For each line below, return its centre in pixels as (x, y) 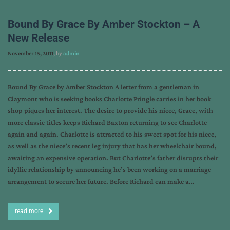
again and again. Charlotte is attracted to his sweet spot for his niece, (112, 134)
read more (29, 211)
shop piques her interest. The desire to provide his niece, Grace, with (110, 110)
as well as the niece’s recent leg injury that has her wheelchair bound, (112, 146)
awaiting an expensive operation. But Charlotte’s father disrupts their (113, 158)
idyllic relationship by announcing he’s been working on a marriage (109, 169)
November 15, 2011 (31, 53)
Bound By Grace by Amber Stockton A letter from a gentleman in (103, 87)
